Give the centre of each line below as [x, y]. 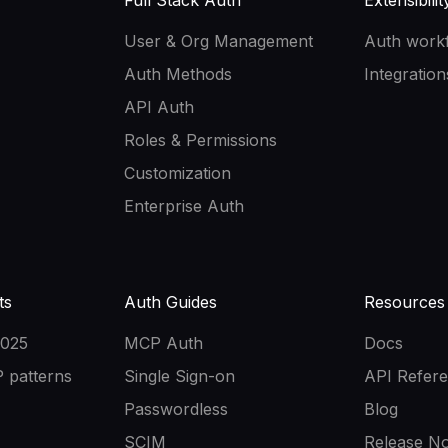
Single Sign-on [179, 376]
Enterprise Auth [184, 206]
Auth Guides [170, 302]
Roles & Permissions [200, 140]
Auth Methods [178, 74]
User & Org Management [218, 41]
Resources [404, 302]
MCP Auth [163, 343]
